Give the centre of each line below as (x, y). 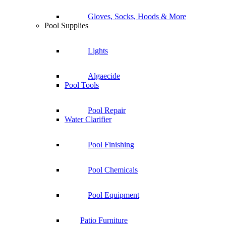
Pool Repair (107, 110)
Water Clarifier (88, 119)
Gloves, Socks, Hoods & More (137, 16)
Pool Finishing (111, 144)
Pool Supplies (66, 25)
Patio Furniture (104, 220)
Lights (98, 50)
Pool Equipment (114, 195)
